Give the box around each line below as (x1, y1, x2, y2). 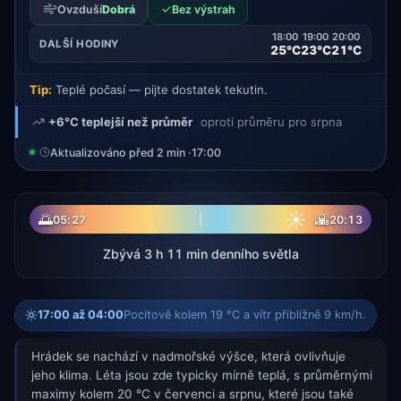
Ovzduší (56, 2, 102, 16)
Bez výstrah (171, 2, 235, 16)
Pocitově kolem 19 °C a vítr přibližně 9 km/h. (124, 308, 367, 322)
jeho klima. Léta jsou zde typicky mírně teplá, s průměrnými (31, 368, 372, 383)
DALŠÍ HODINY (39, 38, 119, 51)
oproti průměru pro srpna (200, 115, 342, 130)
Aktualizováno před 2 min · (49, 145, 192, 159)
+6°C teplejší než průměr (48, 115, 192, 130)
